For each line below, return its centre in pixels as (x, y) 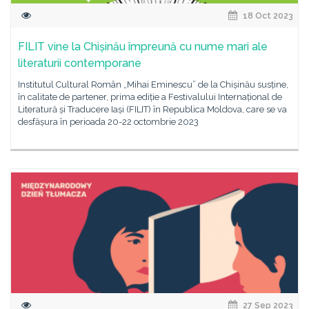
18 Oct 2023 (267, 16)
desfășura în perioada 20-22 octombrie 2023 (108, 122)
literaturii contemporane (80, 63)
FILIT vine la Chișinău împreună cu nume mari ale (143, 47)
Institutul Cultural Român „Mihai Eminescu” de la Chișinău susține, (153, 84)
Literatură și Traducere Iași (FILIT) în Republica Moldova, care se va (152, 109)
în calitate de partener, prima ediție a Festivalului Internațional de (150, 97)
